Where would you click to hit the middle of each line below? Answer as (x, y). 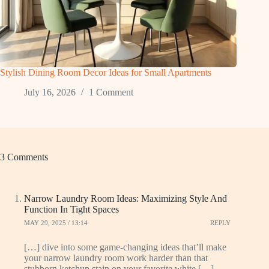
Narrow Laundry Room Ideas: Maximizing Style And (125, 199)
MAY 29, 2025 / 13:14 (56, 222)
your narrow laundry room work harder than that (116, 258)
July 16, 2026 (50, 92)
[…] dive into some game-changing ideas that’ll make (125, 247)
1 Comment (111, 92)
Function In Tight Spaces (71, 210)
